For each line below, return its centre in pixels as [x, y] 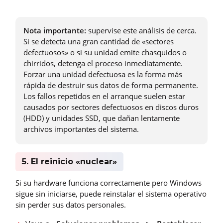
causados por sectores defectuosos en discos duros [111, 107]
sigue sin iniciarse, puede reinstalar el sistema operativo [111, 194]
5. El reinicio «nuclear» [69, 161]
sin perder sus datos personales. [71, 205]
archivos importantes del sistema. [81, 129]
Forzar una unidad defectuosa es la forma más [103, 74]
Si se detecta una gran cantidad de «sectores [99, 41]
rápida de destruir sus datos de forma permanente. [111, 85]
